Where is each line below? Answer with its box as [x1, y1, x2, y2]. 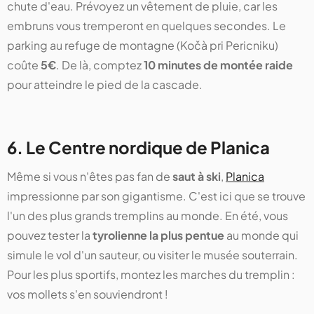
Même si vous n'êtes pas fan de [7, 168, 172, 184]
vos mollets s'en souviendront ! [7, 286, 168, 301]
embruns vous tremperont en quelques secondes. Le [7, 18, 286, 33]
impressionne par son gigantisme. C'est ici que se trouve [7, 188, 306, 203]
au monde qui [224, 227, 299, 243]
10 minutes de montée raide [144, 57, 293, 72]
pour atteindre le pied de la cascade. [7, 76, 203, 92]
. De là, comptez [56, 57, 144, 72]
